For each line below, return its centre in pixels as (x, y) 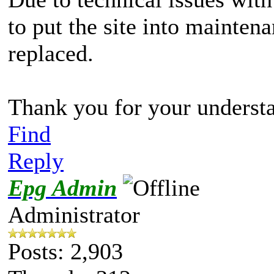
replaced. (51, 53)
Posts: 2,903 (65, 251)
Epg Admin (62, 187)
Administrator (74, 214)
